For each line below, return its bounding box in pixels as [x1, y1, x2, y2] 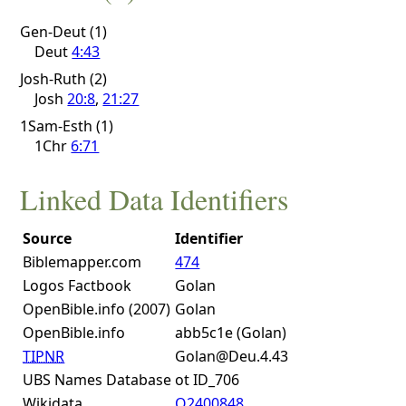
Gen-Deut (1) [20, 21, 108, 42]
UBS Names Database [23, 370, 172, 391]
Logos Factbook [23, 275, 132, 296]
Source [23, 228, 72, 249]
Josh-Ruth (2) [20, 68, 108, 89]
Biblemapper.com [23, 252, 142, 273]
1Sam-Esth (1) [20, 115, 114, 136]
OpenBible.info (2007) [23, 299, 171, 320]
